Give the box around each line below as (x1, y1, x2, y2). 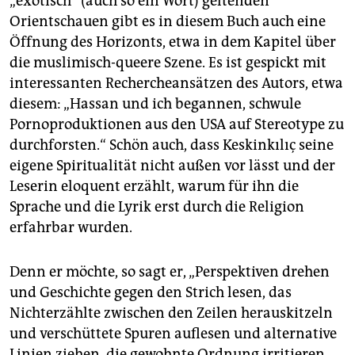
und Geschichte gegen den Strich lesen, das (10, 283, 292, 301)
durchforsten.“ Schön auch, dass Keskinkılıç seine (10, 136, 334, 154)
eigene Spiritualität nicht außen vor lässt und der (10, 156, 335, 174)
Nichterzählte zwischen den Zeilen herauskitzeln (10, 303, 333, 322)
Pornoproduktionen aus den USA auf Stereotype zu (10, 115, 344, 133)
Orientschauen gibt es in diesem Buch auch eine (10, 12, 326, 30)
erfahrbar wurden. (10, 218, 132, 236)
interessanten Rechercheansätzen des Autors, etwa (10, 74, 343, 92)
